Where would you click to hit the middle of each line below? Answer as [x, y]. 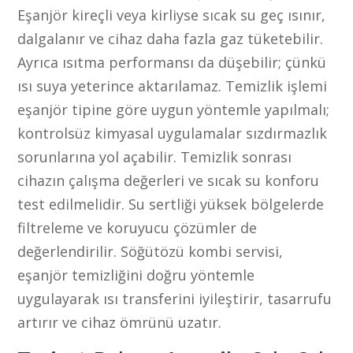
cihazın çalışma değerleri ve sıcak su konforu [169, 180]
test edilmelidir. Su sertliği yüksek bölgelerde [171, 204]
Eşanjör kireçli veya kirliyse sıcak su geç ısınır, [172, 15]
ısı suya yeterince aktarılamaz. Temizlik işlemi [173, 85]
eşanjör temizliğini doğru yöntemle [136, 275]
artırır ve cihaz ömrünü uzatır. [120, 322]
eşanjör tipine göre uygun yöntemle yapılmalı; [174, 109]
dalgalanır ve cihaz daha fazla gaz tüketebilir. [171, 38]
